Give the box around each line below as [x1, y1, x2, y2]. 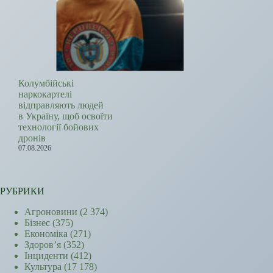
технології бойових [18, 122, 99, 133]
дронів [18, 133, 46, 144]
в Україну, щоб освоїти [18, 111, 113, 122]
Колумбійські [18, 78, 74, 89]
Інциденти [24, 250, 68, 261]
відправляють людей [18, 100, 104, 111]
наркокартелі [18, 89, 72, 100]
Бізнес [24, 218, 50, 229]
